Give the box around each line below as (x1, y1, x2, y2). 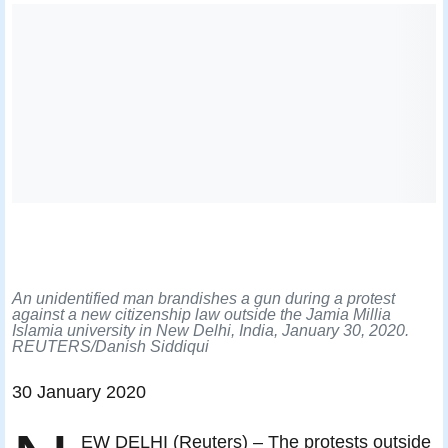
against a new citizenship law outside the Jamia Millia (12, 305, 391, 324)
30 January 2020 (12, 381, 146, 403)
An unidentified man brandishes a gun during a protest (12, 289, 395, 308)
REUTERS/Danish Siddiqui (12, 337, 209, 356)
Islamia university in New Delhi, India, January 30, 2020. (12, 321, 409, 340)
